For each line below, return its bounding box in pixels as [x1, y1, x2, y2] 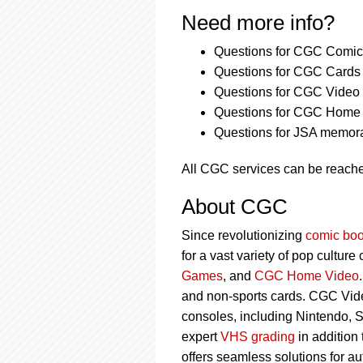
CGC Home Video [254, 268, 359, 283]
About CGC [181, 194, 288, 219]
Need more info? [181, 10, 335, 35]
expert [181, 329, 220, 344]
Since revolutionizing [181, 228, 305, 242]
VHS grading [220, 329, 295, 344]
